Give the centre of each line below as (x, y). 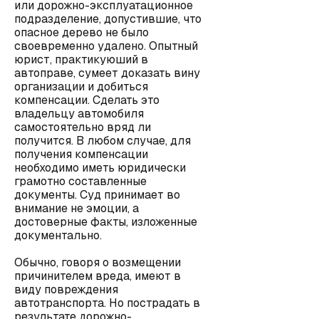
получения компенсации (81, 154)
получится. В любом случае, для (103, 141)
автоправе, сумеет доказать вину (107, 73)
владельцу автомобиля (79, 114)
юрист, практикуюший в (81, 59)
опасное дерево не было (82, 32)
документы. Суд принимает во (97, 195)
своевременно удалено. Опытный (106, 46)
